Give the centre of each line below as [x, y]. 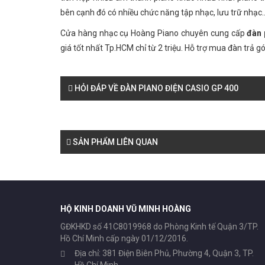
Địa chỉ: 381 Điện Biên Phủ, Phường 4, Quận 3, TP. [164, 253]
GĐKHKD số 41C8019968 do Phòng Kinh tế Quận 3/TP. [159, 227]
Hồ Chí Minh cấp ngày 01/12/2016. [124, 238]
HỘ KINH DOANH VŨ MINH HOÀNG [126, 209]
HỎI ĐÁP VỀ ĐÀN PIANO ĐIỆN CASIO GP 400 [156, 88]
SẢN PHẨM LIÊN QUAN [114, 142]
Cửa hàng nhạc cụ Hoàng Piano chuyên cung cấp [154, 33]
